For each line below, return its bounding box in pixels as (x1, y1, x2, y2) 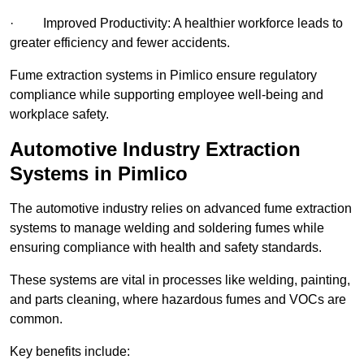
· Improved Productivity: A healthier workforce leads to (10, 16, 343, 31)
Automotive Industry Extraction (10, 138, 301, 161)
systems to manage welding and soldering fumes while (10, 221, 324, 236)
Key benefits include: (10, 344, 130, 359)
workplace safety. (10, 107, 109, 122)
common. (10, 312, 63, 327)
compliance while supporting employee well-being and (10, 88, 323, 102)
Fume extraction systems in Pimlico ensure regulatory (10, 68, 317, 83)
